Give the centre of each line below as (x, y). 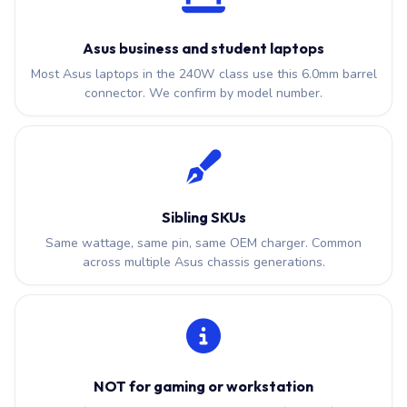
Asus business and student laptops (203, 48)
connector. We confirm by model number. (203, 93)
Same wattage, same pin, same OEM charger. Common (203, 243)
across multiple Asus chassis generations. (203, 262)
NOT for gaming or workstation (203, 386)
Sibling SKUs (203, 217)
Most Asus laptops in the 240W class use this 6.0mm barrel (203, 74)
